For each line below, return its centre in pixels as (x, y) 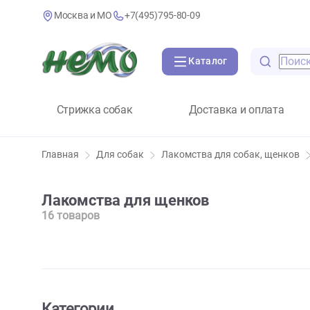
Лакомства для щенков (139, 223)
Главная (67, 172)
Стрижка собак (105, 122)
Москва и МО (92, 17)
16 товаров (78, 240)
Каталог (231, 69)
